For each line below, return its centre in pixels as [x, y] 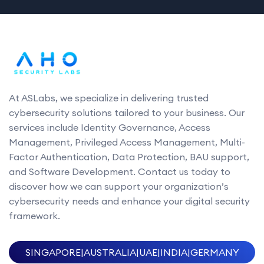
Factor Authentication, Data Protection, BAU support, [129, 156]
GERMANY [214, 252]
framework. [34, 215]
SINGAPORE [53, 252]
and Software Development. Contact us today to [120, 171]
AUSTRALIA [110, 252]
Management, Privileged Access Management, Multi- [127, 142]
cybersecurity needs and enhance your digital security [129, 201]
